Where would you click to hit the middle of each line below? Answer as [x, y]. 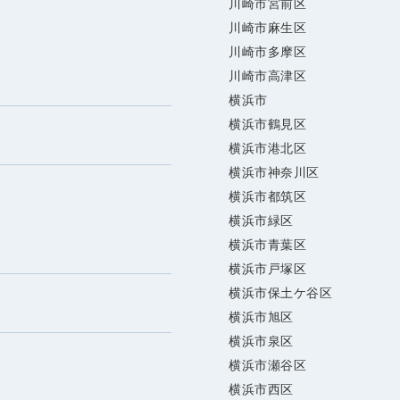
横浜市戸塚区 [268, 269]
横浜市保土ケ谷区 [281, 293]
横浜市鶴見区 [268, 125]
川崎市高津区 [268, 76]
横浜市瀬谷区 [268, 366]
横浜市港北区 [268, 149]
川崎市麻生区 [268, 28]
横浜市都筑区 [268, 197]
